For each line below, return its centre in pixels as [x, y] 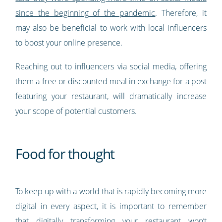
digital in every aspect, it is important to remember [111, 206]
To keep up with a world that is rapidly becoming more [111, 192]
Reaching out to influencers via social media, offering [111, 67]
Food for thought [65, 154]
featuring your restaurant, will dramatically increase [111, 96]
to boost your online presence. [69, 43]
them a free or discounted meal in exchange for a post [111, 82]
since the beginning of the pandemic [85, 13]
